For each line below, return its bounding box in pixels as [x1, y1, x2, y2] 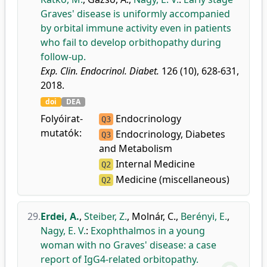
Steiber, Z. [84, 210, 127, 223]
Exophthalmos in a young [91, 224, 205, 237]
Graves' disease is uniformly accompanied [41, 7, 230, 20]
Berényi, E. [181, 210, 227, 223]
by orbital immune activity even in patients [41, 21, 231, 35]
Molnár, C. [132, 210, 176, 223]
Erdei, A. [41, 210, 79, 223]
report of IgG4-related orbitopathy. [41, 253, 198, 266]
